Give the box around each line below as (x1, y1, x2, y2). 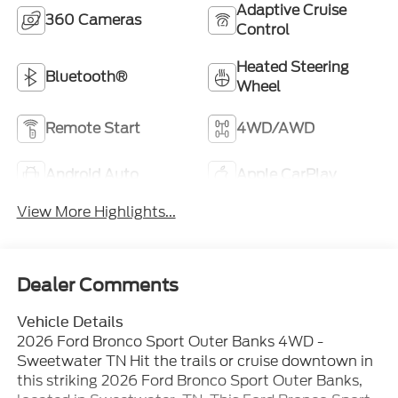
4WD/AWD (236, 117, 314, 139)
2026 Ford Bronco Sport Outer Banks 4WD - (16, 331, 323, 353)
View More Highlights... (16, 202, 176, 223)
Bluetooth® (44, 66, 127, 87)
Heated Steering (236, 56, 349, 77)
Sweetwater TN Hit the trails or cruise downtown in (16, 351, 373, 372)
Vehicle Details (16, 314, 123, 331)
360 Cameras (44, 9, 141, 30)
